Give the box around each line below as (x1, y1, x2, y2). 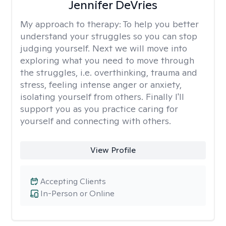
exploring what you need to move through (20, 54, 194, 66)
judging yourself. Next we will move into (20, 42, 187, 54)
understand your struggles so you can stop (20, 30, 197, 42)
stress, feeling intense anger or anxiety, (20, 79, 182, 90)
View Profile (90, 145, 136, 155)
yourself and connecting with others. (20, 115, 171, 127)
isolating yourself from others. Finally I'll (20, 91, 184, 102)
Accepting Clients (40, 176, 106, 187)
